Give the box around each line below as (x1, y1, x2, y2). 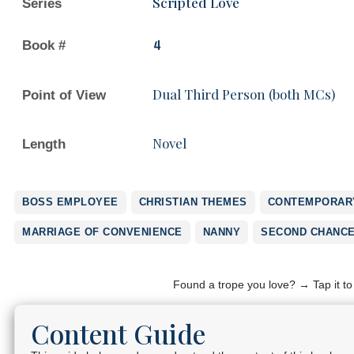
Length (22, 136, 66, 152)
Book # (22, 37, 66, 53)
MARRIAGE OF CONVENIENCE (22, 225, 183, 238)
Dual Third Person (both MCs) (153, 85, 335, 103)
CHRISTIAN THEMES (138, 195, 247, 208)
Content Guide (31, 315, 205, 351)
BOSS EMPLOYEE (22, 195, 119, 208)
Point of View (22, 87, 106, 103)
